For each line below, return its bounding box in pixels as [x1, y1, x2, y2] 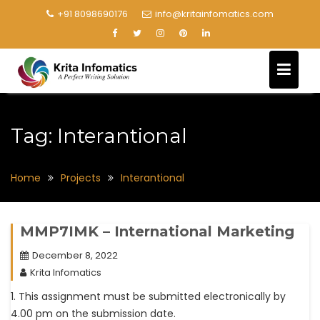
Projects [61, 170, 101, 185]
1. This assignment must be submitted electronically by [11, 289, 286, 304]
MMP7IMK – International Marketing [20, 222, 294, 240]
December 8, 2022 [32, 248, 118, 262]
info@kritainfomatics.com [155, 7, 274, 21]
